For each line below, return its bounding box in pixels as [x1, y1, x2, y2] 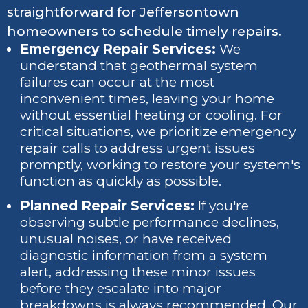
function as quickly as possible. [20, 173, 222, 189]
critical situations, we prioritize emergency [20, 123, 296, 140]
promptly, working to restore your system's [20, 156, 301, 173]
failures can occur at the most [20, 74, 215, 90]
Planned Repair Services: [20, 197, 195, 214]
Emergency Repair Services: [20, 41, 217, 57]
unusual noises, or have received [20, 230, 232, 247]
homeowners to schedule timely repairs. [7, 23, 282, 39]
